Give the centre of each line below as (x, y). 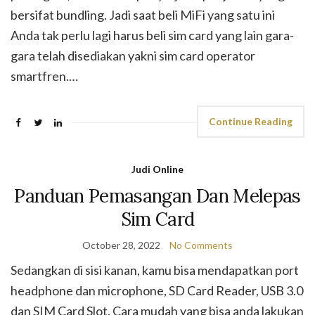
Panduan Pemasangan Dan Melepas (157, 196)
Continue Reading (251, 122)
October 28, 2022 (121, 245)
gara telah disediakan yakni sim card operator (133, 56)
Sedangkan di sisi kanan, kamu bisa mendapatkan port (155, 270)
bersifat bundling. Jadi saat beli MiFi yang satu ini (143, 15)
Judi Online (157, 169)
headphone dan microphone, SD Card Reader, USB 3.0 (157, 291)
